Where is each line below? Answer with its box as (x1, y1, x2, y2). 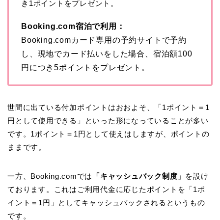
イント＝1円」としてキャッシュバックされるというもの (7, 198, 205, 207)
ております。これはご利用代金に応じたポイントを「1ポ (7, 185, 205, 194)
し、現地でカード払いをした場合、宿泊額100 (21, 50, 192, 58)
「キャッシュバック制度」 (92, 172, 186, 181)
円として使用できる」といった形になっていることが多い (7, 116, 209, 125)
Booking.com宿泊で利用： (21, 22, 125, 31)
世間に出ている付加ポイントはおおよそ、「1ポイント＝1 (7, 103, 210, 112)
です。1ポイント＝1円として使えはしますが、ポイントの (7, 130, 210, 138)
